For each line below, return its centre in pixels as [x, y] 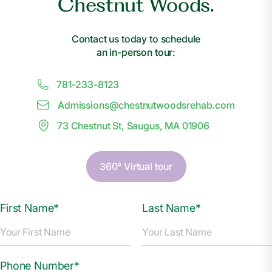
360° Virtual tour [136, 166]
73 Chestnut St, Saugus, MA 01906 [134, 126]
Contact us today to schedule [136, 39]
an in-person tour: [136, 52]
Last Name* [172, 208]
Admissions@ [88, 105]
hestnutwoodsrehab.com [179, 105]
